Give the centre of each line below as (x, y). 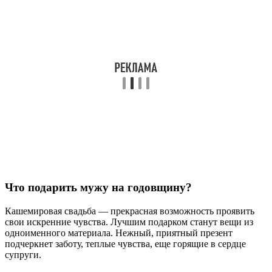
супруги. (23, 254)
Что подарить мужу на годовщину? (98, 188)
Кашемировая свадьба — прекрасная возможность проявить (130, 211)
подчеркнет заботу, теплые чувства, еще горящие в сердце (125, 243)
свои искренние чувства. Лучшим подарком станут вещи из (129, 222)
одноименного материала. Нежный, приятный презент (119, 233)
